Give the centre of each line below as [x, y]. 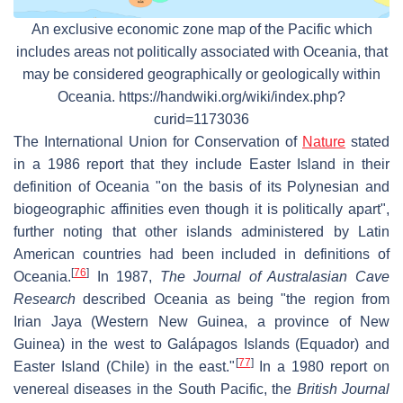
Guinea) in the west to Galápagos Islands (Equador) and [201, 345]
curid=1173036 [201, 120]
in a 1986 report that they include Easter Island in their [201, 165]
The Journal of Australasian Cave [275, 277]
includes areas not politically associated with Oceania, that [201, 52]
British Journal [343, 390]
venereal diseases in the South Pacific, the [155, 390]
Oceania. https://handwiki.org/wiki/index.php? [201, 97]
